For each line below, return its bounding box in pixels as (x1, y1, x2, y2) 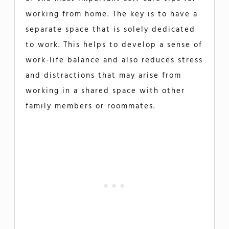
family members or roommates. (26, 100, 156, 113)
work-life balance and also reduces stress (26, 54, 203, 67)
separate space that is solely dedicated (26, 24, 196, 36)
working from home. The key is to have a (26, 8, 198, 21)
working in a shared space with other (26, 85, 186, 98)
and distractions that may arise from (26, 70, 182, 82)
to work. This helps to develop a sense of (26, 39, 203, 52)
